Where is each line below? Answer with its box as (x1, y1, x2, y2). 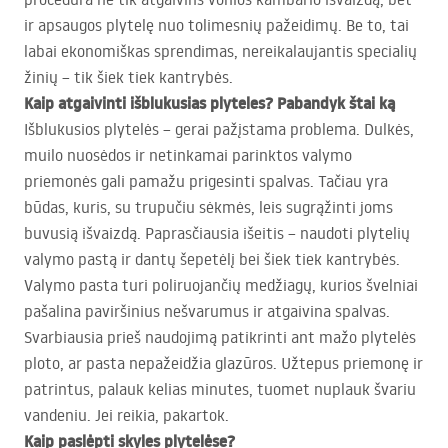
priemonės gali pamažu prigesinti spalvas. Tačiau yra (24, 171, 388, 192)
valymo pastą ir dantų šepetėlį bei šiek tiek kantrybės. (24, 249, 400, 270)
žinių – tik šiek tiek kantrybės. (24, 67, 233, 88)
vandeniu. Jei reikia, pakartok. (24, 405, 229, 426)
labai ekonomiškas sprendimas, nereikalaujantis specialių (24, 41, 417, 62)
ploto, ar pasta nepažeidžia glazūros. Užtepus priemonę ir (24, 353, 423, 374)
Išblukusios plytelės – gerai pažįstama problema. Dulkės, (24, 119, 414, 140)
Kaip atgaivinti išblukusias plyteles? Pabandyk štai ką (24, 92, 395, 115)
